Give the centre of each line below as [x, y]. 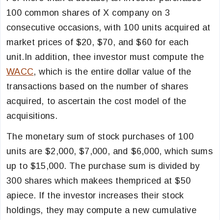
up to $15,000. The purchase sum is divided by [103, 166]
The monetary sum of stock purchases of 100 [100, 137]
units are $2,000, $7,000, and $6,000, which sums [110, 151]
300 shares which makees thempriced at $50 [99, 181]
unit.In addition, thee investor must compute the [105, 57]
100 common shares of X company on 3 [88, 13]
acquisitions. [32, 116]
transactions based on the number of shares [97, 86]
